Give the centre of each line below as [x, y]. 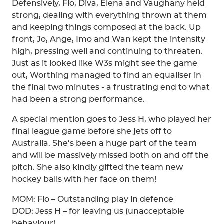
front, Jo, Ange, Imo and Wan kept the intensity [109, 39]
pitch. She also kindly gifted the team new [97, 167]
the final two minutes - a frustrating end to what [111, 87]
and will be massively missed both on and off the [110, 155]
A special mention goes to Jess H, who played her [112, 119]
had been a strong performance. [78, 99]
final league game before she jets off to [92, 131]
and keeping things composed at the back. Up [106, 27]
